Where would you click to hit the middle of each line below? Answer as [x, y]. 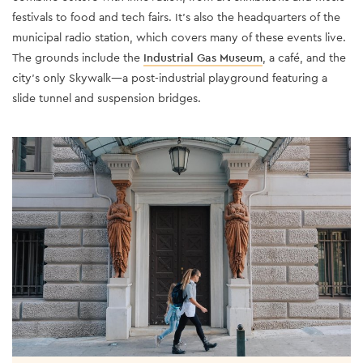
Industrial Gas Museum [203, 57]
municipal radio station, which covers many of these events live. [179, 37]
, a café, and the [304, 57]
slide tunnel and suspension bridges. [107, 98]
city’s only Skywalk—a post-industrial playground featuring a [170, 77]
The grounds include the [78, 57]
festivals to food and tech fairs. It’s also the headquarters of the [176, 17]
